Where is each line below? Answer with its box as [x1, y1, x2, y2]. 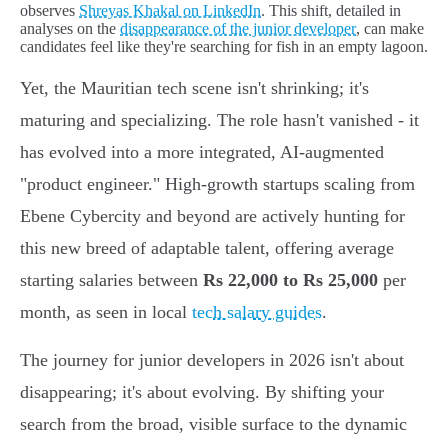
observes [20, 2, 79, 20]
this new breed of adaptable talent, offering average [20, 238, 394, 259]
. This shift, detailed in [261, 2, 401, 20]
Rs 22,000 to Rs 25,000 [203, 270, 378, 291]
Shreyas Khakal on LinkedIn [79, 2, 261, 20]
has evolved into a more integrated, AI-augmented [20, 142, 384, 163]
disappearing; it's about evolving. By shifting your [20, 382, 384, 403]
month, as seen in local [20, 302, 192, 323]
